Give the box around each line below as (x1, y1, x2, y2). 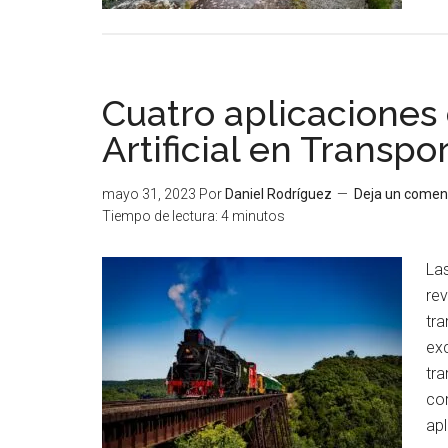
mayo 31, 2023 (102, 186, 196, 202)
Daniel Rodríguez (225, 186, 332, 202)
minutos (232, 208, 285, 224)
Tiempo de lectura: (102, 208, 218, 224)
